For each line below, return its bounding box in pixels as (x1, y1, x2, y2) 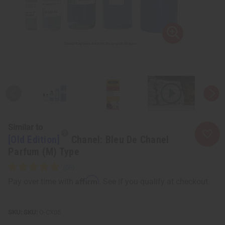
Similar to (8, 122, 43, 132)
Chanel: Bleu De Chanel (71, 133, 169, 146)
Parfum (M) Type (8, 145, 79, 158)
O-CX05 (38, 208, 61, 216)
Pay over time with (8, 176, 75, 186)
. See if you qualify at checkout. (99, 176, 210, 186)
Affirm (75, 174, 99, 185)
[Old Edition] (8, 133, 63, 146)
